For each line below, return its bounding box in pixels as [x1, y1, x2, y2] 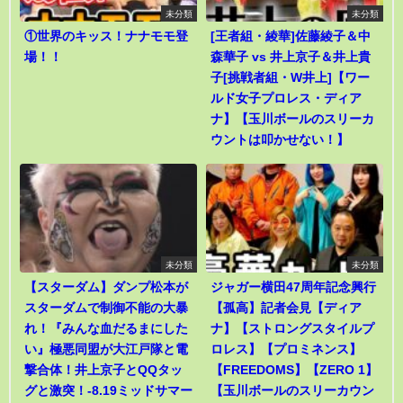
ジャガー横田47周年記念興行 [210, 281, 376, 294]
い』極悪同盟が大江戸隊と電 [24, 343, 188, 356]
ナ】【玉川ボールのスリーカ [210, 112, 374, 125]
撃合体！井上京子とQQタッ [24, 363, 183, 377]
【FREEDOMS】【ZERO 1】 [210, 363, 378, 377]
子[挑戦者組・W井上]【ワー [210, 70, 370, 84]
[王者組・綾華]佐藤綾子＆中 [210, 29, 371, 42]
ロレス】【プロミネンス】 [210, 343, 362, 356]
